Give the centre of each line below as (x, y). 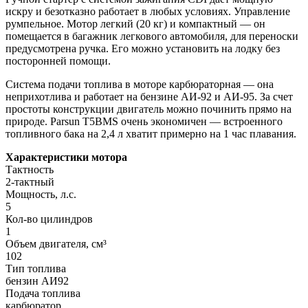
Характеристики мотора (66, 157)
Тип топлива (36, 268)
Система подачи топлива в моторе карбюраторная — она (140, 84)
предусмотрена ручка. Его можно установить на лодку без (143, 48)
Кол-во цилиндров (49, 219)
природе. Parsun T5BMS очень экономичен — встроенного (144, 121)
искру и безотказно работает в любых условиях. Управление (148, 11)
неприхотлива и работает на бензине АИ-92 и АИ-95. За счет (149, 96)
